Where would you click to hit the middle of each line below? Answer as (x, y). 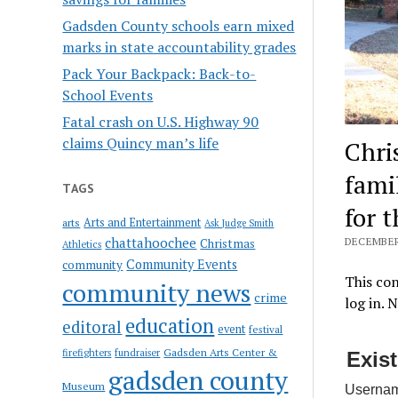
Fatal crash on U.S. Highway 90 (161, 121)
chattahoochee (151, 242)
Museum (84, 386)
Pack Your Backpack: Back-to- (159, 73)
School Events (108, 95)
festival (266, 329)
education (170, 325)
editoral (92, 326)
